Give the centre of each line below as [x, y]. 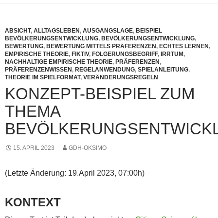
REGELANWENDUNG [105, 69]
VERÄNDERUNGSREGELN [121, 77]
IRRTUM [172, 54]
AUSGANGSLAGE [108, 30]
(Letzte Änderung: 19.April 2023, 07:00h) [75, 173]
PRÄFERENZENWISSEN [38, 69]
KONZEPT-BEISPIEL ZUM [100, 93]
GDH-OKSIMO [88, 148]
